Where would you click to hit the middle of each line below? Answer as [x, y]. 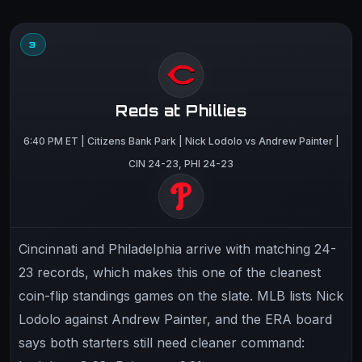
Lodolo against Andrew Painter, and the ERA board [175, 319]
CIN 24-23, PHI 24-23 [181, 163]
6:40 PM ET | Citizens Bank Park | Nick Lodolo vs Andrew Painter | [181, 141]
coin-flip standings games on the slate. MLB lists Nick [181, 295]
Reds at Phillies [181, 110]
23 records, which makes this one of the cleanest [170, 272]
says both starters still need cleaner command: [162, 342]
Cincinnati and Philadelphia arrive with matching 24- [177, 248]
